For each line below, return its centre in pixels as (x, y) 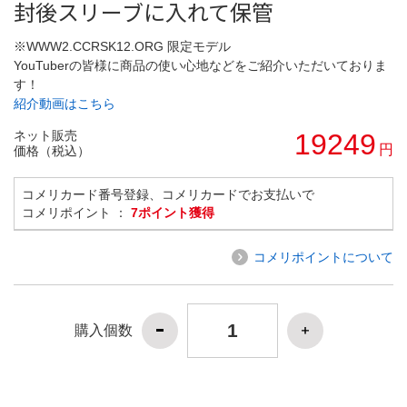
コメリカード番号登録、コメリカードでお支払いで (168, 194)
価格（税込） (52, 150)
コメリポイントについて (323, 257)
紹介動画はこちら (65, 103)
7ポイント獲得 (173, 212)
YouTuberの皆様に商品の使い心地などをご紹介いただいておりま (200, 65)
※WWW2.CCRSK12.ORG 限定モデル (122, 46)
